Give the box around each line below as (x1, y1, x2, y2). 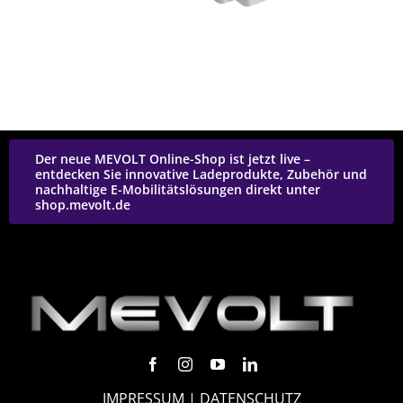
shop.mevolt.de (34, 196, 130, 214)
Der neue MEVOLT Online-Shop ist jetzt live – (34, 150, 310, 168)
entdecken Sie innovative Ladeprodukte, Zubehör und (34, 166, 367, 184)
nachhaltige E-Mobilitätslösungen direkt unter (34, 181, 320, 199)
